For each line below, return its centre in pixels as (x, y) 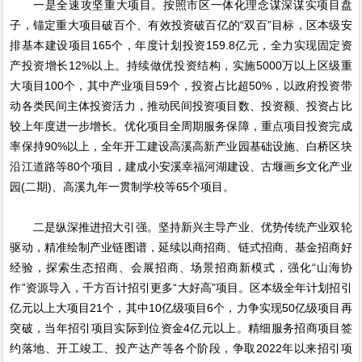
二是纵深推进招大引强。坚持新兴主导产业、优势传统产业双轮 (181, 227)
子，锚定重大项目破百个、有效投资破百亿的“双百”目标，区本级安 (181, 25)
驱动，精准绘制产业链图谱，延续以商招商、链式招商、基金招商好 (181, 248)
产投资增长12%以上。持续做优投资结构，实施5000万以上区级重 (181, 66)
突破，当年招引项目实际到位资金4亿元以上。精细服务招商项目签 (181, 328)
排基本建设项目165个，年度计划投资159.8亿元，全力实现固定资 (181, 46)
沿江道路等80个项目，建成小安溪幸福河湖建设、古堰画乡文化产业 (181, 167)
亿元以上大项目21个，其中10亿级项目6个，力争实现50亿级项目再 (181, 308)
